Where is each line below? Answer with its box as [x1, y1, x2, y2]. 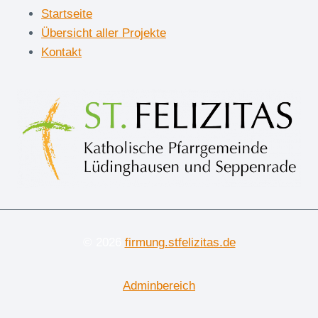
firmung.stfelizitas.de [124, 236, 236, 249]
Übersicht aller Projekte [41, 26, 166, 40]
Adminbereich [123, 279, 195, 292]
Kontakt [41, 45, 82, 59]
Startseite [41, 6, 92, 21]
